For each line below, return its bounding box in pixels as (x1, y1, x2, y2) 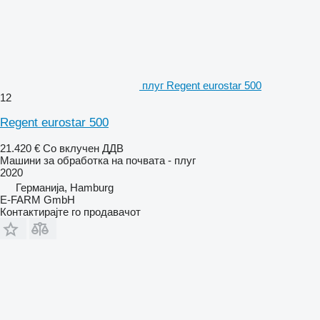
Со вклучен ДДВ (43, 141, 124, 154)
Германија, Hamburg (16, 181, 114, 194)
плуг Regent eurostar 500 (142, 79, 261, 91)
